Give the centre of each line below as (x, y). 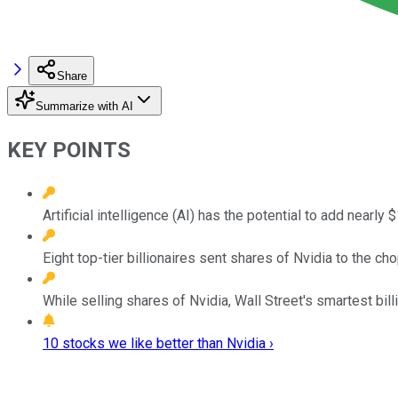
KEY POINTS (69, 150)
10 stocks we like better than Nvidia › (158, 343)
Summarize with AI (84, 106)
